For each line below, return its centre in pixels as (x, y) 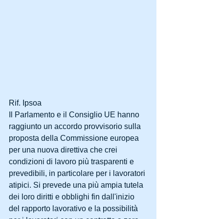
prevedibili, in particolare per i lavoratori (78, 173)
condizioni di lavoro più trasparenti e (72, 161)
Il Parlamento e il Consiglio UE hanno (75, 114)
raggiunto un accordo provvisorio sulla (76, 126)
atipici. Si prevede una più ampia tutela (77, 185)
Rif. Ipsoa (25, 103)
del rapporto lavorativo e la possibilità (74, 208)
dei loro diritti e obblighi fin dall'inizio (73, 197)
